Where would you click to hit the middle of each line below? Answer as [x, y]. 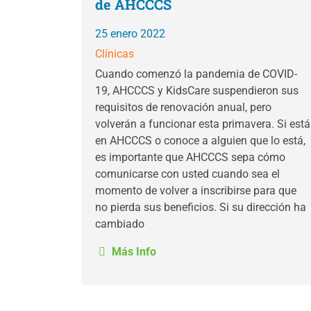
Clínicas [115, 54]
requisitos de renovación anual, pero [183, 107]
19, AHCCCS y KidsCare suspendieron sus [197, 91]
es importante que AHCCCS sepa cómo [190, 157]
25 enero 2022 [130, 34]
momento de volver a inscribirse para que [196, 191]
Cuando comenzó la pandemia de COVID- [196, 74]
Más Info [133, 252]
